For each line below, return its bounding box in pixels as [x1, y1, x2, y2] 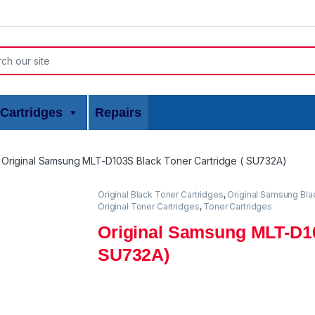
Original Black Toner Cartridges [98, 189, 224, 200]
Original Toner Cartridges [98, 201, 200, 212]
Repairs [95, 105, 141, 120]
